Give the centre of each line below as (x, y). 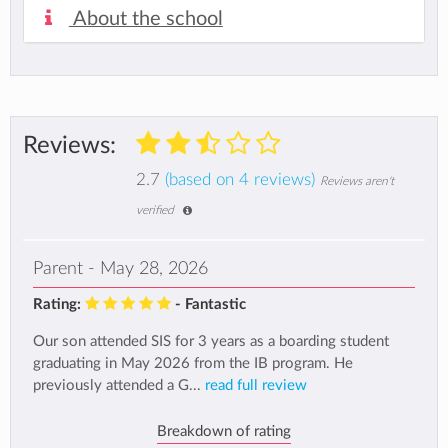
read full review (256, 386)
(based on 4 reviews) (240, 179)
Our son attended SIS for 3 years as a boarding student (211, 342)
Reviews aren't (357, 180)
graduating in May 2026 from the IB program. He (193, 364)
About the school (145, 18)
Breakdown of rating (224, 431)
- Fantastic (210, 305)
